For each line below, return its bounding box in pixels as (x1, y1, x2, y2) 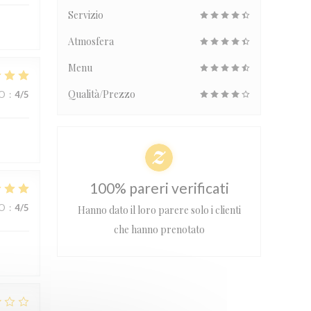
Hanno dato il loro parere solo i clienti (77, 203, 241, 217)
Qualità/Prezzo (68, 87, 135, 101)
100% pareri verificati (89, 179, 229, 196)
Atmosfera (68, 35, 114, 48)
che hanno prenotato (113, 223, 205, 236)
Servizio (68, 8, 103, 22)
